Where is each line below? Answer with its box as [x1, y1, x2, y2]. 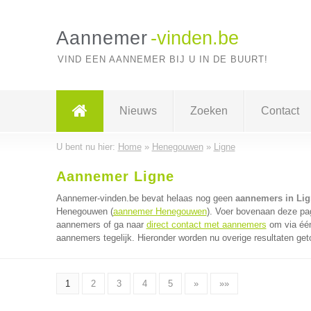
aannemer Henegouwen [112, 206, 207, 217]
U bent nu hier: [56, 142, 118, 152]
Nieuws [119, 105, 157, 117]
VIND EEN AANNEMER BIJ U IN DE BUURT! [57, 54, 268, 65]
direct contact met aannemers [146, 219, 267, 230]
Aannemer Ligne [56, 169, 174, 184]
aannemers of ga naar [56, 219, 146, 230]
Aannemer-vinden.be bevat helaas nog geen [56, 193, 235, 203]
